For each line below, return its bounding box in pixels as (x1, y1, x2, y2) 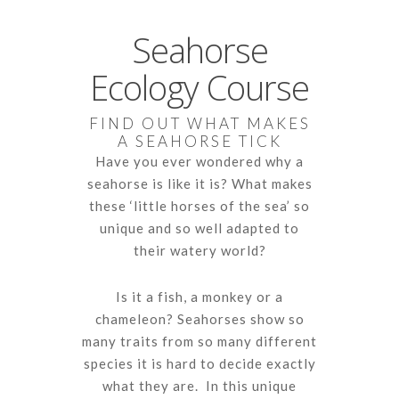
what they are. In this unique (102, 378, 297, 395)
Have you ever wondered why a (95, 153, 304, 170)
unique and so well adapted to (100, 220, 299, 237)
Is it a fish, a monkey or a (116, 289, 283, 305)
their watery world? (133, 242, 266, 259)
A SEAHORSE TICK (117, 132, 282, 151)
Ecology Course (90, 64, 309, 111)
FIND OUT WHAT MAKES (88, 114, 311, 134)
